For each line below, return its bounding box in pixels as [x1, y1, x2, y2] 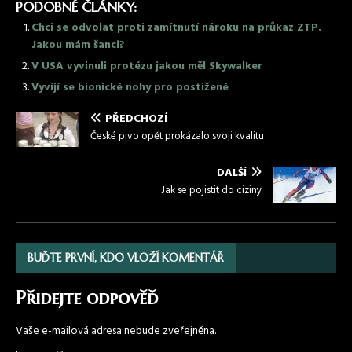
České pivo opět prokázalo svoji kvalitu [90, 128, 264, 145]
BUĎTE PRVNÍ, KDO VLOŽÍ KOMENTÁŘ [27, 250, 224, 265]
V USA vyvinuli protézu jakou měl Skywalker [31, 57, 262, 76]
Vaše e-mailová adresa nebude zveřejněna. [16, 321, 216, 340]
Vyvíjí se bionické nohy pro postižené [31, 79, 229, 97]
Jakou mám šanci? [31, 36, 125, 55]
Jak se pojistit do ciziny [161, 182, 262, 200]
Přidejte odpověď [16, 285, 158, 310]
